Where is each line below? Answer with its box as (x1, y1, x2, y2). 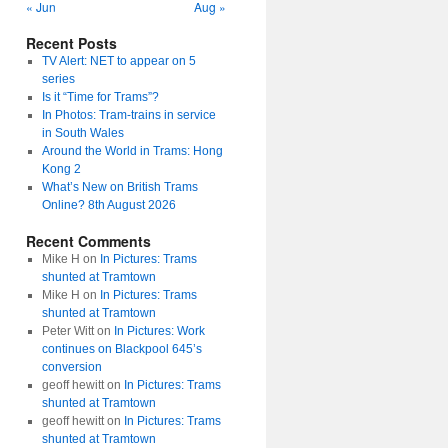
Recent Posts (26, 33, 117, 53)
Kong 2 (41, 162, 81, 176)
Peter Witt (41, 324, 94, 338)
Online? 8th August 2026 (41, 198, 176, 212)
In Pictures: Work (113, 324, 205, 338)
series (41, 72, 75, 86)
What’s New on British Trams (41, 180, 198, 194)
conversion (41, 360, 102, 374)
